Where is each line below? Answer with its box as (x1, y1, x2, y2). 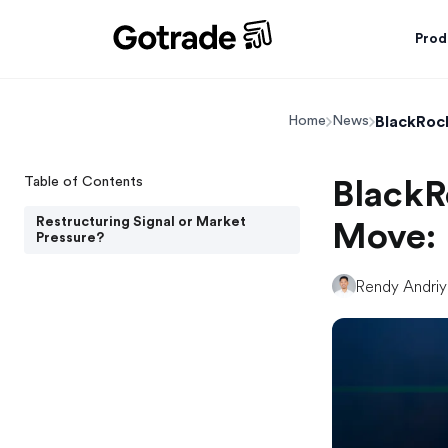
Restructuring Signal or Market (36, 214, 246, 229)
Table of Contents (24, 174, 143, 189)
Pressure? (36, 230, 104, 245)
